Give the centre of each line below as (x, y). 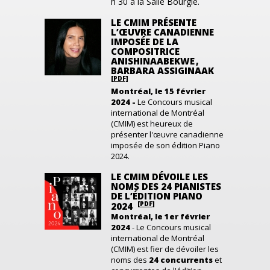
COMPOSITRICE (145, 51)
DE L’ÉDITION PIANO (157, 196)
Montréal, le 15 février (158, 91)
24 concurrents (181, 260)
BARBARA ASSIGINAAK (162, 71)
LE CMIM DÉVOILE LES (159, 177)
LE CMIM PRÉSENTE (154, 22)
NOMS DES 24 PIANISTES (166, 186)
